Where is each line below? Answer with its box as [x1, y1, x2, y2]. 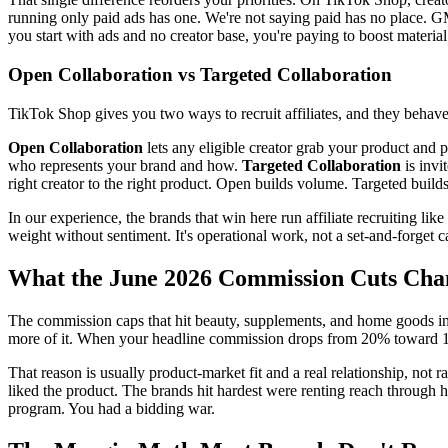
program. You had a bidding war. [8, 399, 215, 417]
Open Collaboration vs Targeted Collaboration [8, 64, 392, 86]
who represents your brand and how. [8, 156, 242, 174]
